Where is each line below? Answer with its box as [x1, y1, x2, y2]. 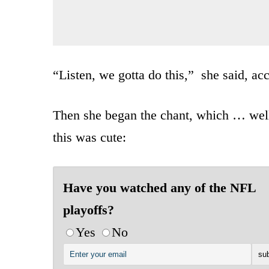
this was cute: [53, 129, 126, 145]
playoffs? [63, 202, 114, 217]
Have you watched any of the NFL [63, 180, 256, 195]
